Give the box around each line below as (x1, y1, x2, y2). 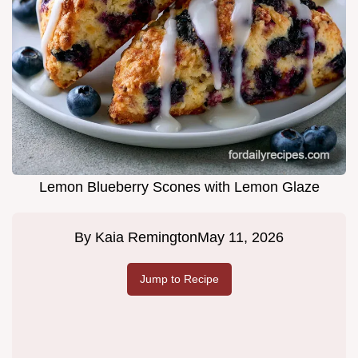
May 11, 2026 (197, 229, 284, 246)
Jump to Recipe (139, 272, 219, 286)
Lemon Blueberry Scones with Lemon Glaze (38, 179, 320, 196)
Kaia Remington (95, 229, 197, 246)
